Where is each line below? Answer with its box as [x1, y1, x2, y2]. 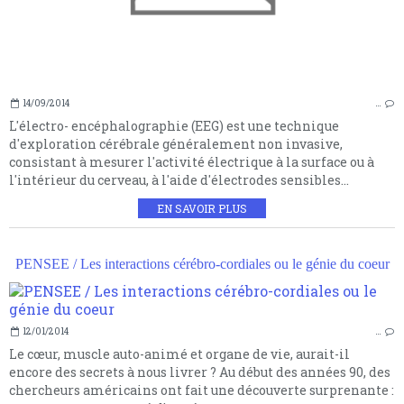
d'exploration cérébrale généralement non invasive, [9, 134, 343, 152]
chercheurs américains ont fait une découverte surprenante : [9, 381, 394, 399]
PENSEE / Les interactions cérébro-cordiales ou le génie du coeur [14, 255, 390, 271]
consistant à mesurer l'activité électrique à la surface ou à [9, 152, 374, 170]
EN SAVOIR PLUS [157, 200, 247, 216]
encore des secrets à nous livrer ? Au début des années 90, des [9, 363, 390, 381]
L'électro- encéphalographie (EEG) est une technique [9, 116, 339, 134]
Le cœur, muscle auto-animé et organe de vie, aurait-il [9, 344, 350, 363]
